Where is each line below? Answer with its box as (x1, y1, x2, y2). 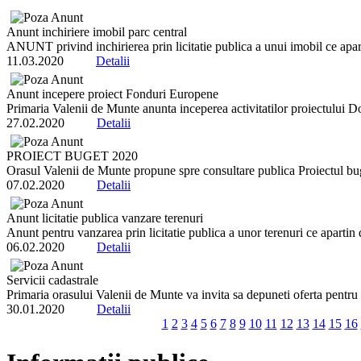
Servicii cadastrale (6, 272, 98, 287)
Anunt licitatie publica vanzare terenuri (6, 210, 203, 225)
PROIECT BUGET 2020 (6, 148, 138, 163)
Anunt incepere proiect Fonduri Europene (6, 86, 218, 101)
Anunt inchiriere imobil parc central (6, 24, 187, 39)
